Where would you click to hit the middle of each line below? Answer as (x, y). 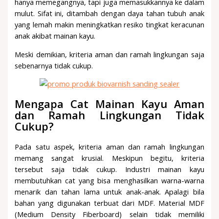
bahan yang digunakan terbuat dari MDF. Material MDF (109, 203)
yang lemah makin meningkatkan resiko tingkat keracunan (109, 25)
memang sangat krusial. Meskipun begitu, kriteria (109, 158)
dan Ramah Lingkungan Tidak (109, 115)
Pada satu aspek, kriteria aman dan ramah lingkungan (109, 146)
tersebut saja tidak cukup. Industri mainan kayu (109, 169)
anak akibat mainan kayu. (55, 36)
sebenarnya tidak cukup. (54, 65)
